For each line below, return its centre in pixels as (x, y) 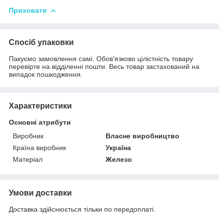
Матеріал (28, 159)
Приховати (28, 10)
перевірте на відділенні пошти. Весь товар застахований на (104, 66)
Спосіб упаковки (41, 42)
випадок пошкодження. (46, 74)
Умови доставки (40, 193)
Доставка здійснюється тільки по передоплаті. (82, 209)
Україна (119, 147)
